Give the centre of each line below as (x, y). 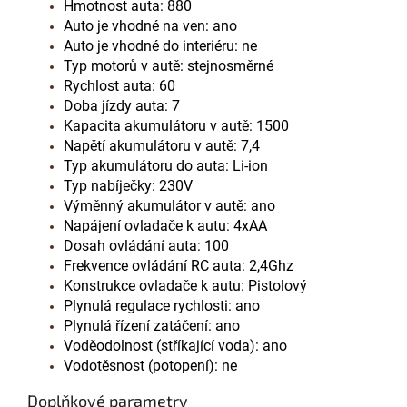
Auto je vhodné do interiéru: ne (160, 45)
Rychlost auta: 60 (119, 85)
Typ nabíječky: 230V (128, 185)
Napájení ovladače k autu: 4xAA (165, 225)
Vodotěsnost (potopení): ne (150, 365)
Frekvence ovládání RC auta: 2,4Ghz (179, 265)
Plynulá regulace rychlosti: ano (162, 305)
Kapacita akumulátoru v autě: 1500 (176, 125)
